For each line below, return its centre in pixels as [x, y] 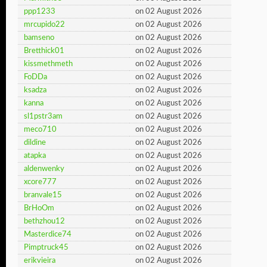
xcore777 [40, 182]
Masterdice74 [48, 235]
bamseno [39, 38]
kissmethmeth [48, 64]
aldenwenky [44, 169]
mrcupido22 [44, 25]
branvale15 [43, 195]
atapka [35, 156]
